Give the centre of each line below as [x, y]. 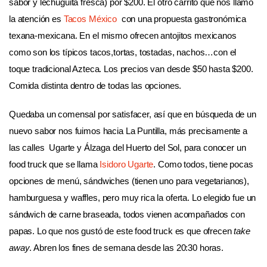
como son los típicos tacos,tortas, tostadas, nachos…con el [123, 52]
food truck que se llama [55, 164]
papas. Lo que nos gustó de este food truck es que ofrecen [122, 231]
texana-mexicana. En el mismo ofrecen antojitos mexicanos [123, 36]
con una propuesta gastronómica [183, 19]
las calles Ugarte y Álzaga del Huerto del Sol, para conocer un [128, 147]
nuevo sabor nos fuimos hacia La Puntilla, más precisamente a [128, 131]
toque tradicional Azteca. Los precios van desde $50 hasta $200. [131, 69]
